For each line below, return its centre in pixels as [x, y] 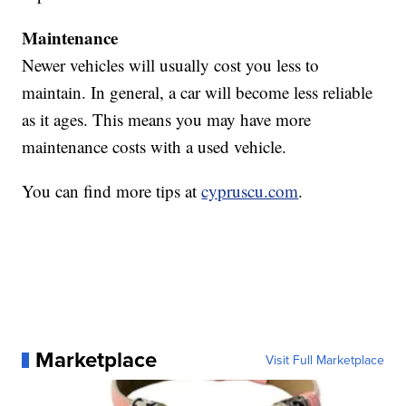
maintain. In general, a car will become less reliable [198, 92]
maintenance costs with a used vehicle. [155, 147]
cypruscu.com [250, 191]
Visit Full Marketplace [324, 360]
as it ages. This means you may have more [167, 120]
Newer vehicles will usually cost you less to [171, 65]
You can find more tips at [112, 191]
